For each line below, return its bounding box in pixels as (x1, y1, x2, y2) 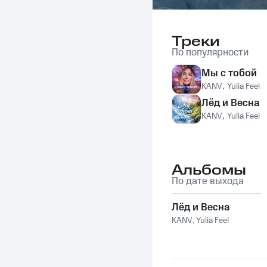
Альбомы (172, 160, 246, 181)
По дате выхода (172, 174, 244, 188)
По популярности (172, 45, 249, 60)
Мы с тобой (201, 66, 257, 80)
